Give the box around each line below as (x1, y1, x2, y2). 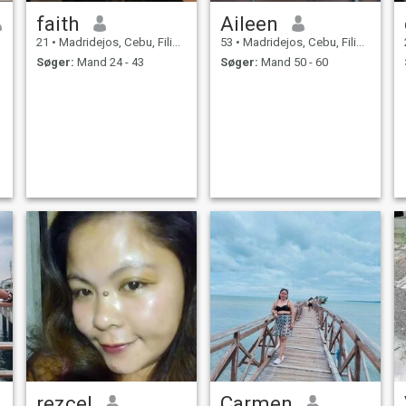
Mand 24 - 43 (73, 55, 144, 70)
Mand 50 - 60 (257, 55, 328, 70)
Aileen (219, 11, 278, 35)
